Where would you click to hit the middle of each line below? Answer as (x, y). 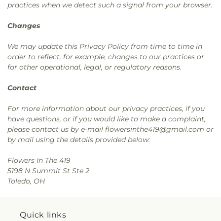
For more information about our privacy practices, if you (106, 109)
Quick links (43, 215)
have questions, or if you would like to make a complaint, (107, 119)
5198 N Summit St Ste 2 (48, 171)
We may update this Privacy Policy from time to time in (105, 46)
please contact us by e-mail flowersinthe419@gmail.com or (110, 129)
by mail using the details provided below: (79, 140)
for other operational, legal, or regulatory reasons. (94, 67)
